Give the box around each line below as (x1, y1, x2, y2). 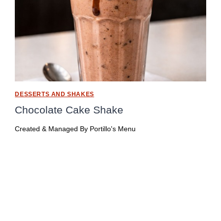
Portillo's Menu (89, 125, 136, 133)
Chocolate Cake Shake (15, 104, 124, 115)
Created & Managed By (15, 125, 88, 133)
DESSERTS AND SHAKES (15, 90, 94, 98)
